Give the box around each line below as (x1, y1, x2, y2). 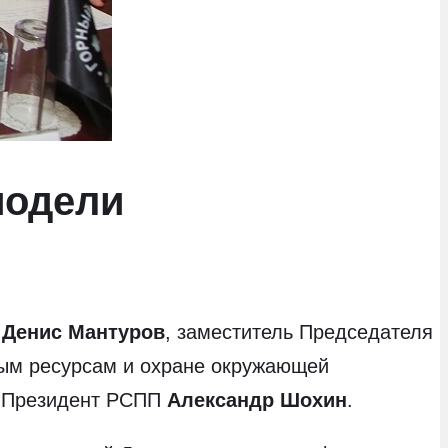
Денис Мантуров (2, 321, 165, 343)
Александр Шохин (167, 389, 347, 411)
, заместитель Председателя (165, 321, 433, 343)
